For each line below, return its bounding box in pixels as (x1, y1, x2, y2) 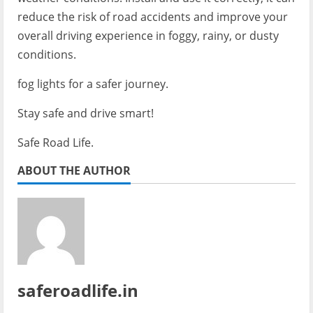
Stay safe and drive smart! (17, 105, 154, 121)
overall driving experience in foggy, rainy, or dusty (17, 27, 279, 43)
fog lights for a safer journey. (17, 75, 168, 92)
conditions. (17, 46, 76, 62)
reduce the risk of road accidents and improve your (17, 8, 288, 24)
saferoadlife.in (17, 278, 138, 302)
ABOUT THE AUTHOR (17, 162, 131, 178)
